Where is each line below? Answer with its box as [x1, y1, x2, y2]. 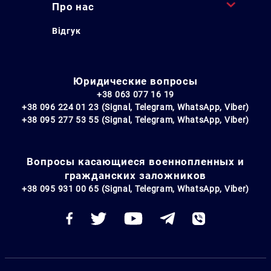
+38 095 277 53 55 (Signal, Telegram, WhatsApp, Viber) [21, 114, 250, 125]
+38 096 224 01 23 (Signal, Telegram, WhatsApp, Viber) [21, 102, 250, 112]
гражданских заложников [64, 169, 207, 181]
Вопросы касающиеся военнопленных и [27, 155, 244, 168]
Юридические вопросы [73, 74, 198, 87]
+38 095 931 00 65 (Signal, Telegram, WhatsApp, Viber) [21, 183, 250, 194]
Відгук [52, 25, 81, 36]
